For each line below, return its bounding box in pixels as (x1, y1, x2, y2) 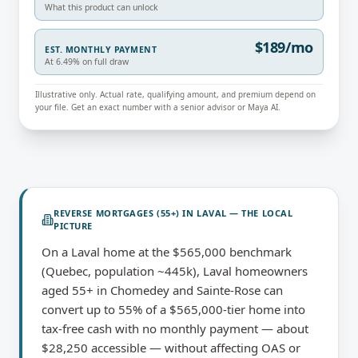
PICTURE (54, 220, 93, 232)
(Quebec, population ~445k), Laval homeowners (42, 263, 308, 279)
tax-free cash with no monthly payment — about (42, 320, 308, 336)
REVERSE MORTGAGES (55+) (54, 207, 180, 219)
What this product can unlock (45, 2, 158, 13)
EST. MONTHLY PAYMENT (45, 44, 157, 55)
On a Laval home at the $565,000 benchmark (42, 244, 292, 260)
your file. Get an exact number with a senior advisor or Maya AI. (35, 101, 280, 113)
